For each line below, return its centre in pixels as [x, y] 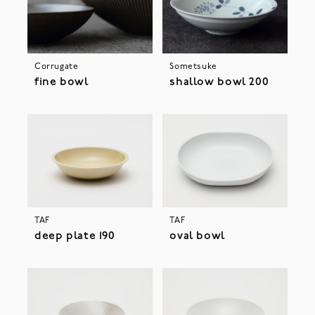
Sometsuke [193, 67]
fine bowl [61, 83]
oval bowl [197, 237]
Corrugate [56, 67]
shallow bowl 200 [219, 83]
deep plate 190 [75, 237]
